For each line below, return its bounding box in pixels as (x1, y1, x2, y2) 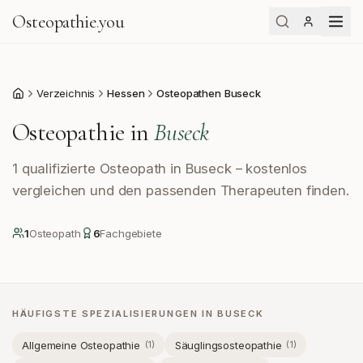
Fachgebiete (100, 226, 162, 240)
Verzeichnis (36, 87, 96, 100)
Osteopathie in (12, 117, 149, 147)
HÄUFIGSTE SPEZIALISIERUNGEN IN (12, 308, 218, 319)
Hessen (107, 87, 145, 100)
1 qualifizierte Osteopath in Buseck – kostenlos (12, 160, 307, 177)
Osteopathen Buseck (156, 87, 261, 100)
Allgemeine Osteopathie (22, 338, 140, 352)
